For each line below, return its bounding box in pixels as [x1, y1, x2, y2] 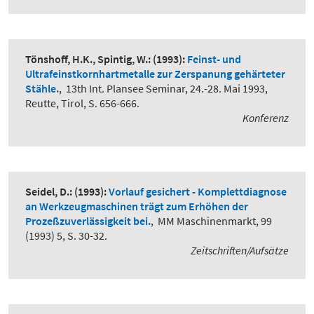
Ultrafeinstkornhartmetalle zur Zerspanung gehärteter [25, 67, 285, 81]
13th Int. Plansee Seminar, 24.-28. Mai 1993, [66, 81, 268, 96]
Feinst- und [187, 52, 241, 67]
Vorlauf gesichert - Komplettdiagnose [109, 184, 287, 199]
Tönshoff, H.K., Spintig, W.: [25, 52, 151, 67]
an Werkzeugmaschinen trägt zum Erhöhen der [25, 199, 248, 214]
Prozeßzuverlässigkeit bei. [25, 214, 151, 228]
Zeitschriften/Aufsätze [191, 243, 289, 258]
